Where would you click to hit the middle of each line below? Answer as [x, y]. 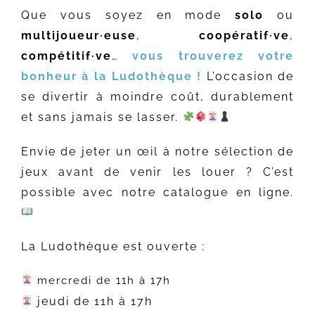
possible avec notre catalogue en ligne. [157, 192]
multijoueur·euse [78, 35]
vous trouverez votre [213, 56]
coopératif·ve [245, 35]
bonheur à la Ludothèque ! [111, 76]
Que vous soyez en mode [128, 15]
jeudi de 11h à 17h [93, 301]
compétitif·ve [66, 56]
